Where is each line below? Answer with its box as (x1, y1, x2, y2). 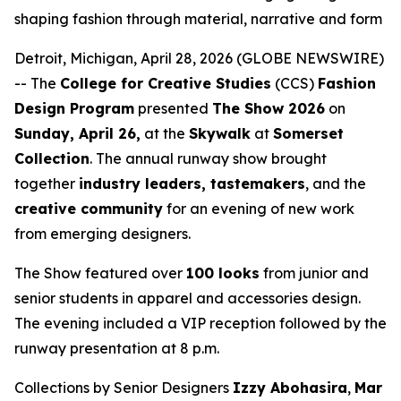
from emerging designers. (14, 225, 191, 243)
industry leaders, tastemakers (79, 175, 305, 192)
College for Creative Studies (60, 74, 271, 92)
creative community (14, 200, 163, 218)
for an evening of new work (163, 200, 354, 218)
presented (134, 99, 212, 117)
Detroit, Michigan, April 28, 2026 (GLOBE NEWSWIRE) (14, 49, 384, 67)
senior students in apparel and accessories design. (14, 289, 361, 307)
